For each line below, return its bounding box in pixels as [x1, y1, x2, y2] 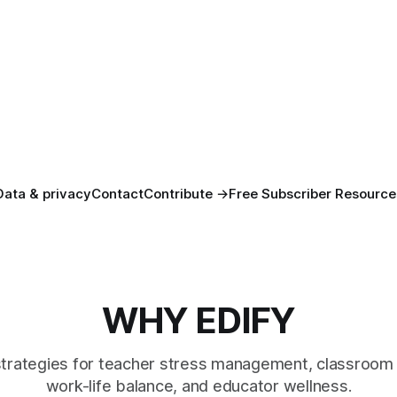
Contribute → [143, 185, 229, 203]
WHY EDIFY [101, 299, 296, 343]
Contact [90, 185, 144, 203]
